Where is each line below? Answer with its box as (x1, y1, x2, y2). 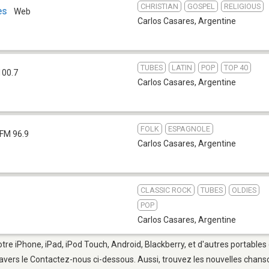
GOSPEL (187, 1, 215, 11)
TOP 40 (224, 62, 248, 72)
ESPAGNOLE (168, 124, 210, 133)
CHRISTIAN (141, 1, 178, 11)
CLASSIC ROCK (141, 185, 192, 195)
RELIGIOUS (224, 1, 261, 11)
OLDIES (232, 185, 256, 195)
